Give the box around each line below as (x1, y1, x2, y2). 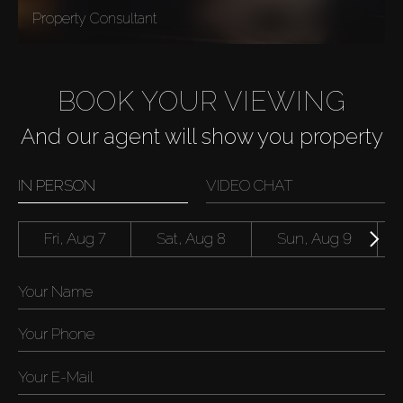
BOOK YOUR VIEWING (57, 85, 346, 117)
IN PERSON (18, 175, 95, 194)
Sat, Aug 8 (157, 229, 226, 248)
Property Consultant (32, 9, 157, 27)
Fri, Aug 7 (44, 229, 105, 248)
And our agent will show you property (20, 122, 383, 149)
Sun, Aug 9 (277, 229, 352, 248)
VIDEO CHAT (205, 175, 293, 194)
